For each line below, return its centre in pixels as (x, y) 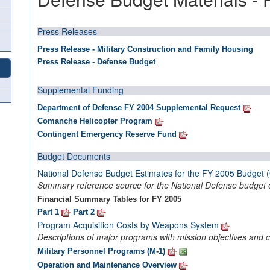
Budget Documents (74, 156)
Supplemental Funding (80, 90)
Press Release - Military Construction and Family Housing (145, 49)
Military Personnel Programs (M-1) (101, 251)
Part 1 (48, 212)
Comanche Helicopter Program (95, 121)
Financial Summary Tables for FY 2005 (109, 199)
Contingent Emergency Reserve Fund (107, 134)
